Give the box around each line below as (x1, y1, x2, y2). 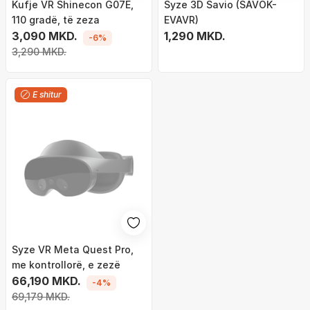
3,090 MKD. (12, 29, 77, 43)
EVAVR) (164, 14, 199, 26)
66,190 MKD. (12, 274, 81, 288)
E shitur (33, 89, 62, 100)
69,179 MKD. (12, 291, 70, 302)
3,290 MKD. (12, 46, 66, 57)
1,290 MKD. (164, 29, 226, 43)
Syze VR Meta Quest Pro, (12, 244, 134, 255)
